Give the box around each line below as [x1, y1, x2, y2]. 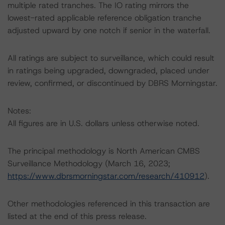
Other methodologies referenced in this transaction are [8, 198, 210, 209]
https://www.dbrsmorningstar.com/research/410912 [8, 171, 204, 181]
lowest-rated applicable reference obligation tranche [8, 13, 201, 23]
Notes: [8, 105, 31, 116]
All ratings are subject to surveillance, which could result [8, 53, 214, 63]
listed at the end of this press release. [8, 211, 147, 221]
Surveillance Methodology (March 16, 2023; [8, 158, 170, 169]
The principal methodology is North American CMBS [8, 146, 200, 156]
